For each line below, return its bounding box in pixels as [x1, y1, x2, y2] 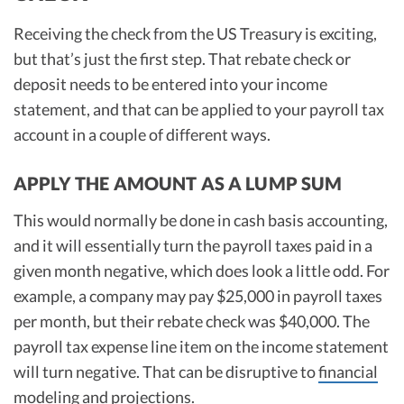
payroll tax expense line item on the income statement [14, 335, 389, 356]
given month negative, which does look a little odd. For [14, 260, 390, 280]
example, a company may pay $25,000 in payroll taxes [14, 285, 382, 306]
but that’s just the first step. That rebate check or [14, 49, 351, 69]
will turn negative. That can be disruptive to [14, 361, 318, 381]
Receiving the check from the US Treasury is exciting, [14, 23, 377, 44]
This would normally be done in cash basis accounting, [14, 209, 388, 230]
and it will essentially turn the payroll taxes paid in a [14, 234, 372, 255]
